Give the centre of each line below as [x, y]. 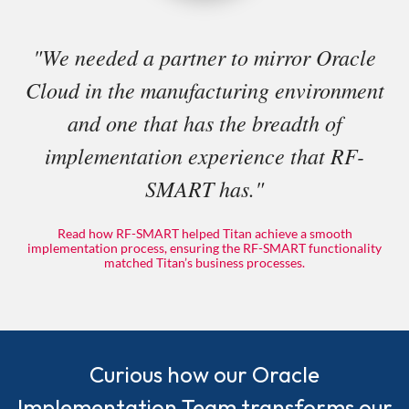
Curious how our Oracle [204, 374]
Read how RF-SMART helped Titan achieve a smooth [204, 233]
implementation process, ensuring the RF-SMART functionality [204, 247]
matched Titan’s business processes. [204, 262]
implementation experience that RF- [204, 155]
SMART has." [204, 188]
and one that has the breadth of [204, 122]
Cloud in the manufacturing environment [204, 89]
